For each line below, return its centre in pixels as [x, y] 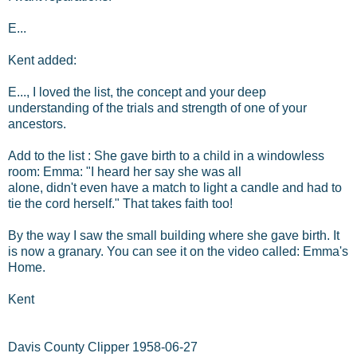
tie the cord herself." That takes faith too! [120, 203]
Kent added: [42, 60]
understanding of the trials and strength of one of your [157, 108]
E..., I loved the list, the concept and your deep [137, 92]
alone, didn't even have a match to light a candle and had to [175, 187]
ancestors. [37, 124]
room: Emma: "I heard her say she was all [125, 171]
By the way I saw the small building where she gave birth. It [174, 235]
